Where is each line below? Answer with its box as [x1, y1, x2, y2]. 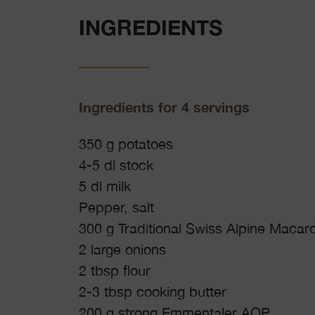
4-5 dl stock [79, 157, 153, 173]
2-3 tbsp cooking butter [79, 283, 226, 300]
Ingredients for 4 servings [79, 98, 250, 115]
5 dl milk [79, 178, 131, 194]
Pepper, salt [79, 199, 154, 215]
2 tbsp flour [79, 262, 150, 278]
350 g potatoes [79, 136, 173, 152]
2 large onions [79, 241, 166, 257]
